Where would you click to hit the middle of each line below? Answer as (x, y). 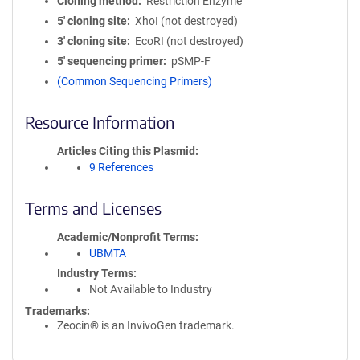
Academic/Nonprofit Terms (126, 237)
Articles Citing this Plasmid (126, 151)
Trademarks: (57, 311)
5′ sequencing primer (110, 61)
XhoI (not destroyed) (186, 21)
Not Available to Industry (151, 289)
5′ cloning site (92, 21)
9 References (121, 167)
